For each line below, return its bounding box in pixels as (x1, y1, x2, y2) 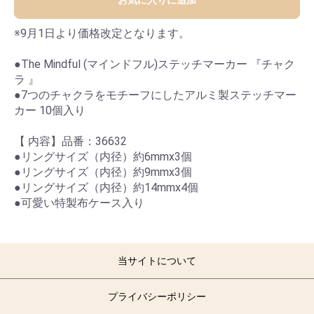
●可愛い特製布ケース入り (14, 196, 144, 210)
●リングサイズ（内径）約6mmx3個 (14, 150, 192, 164)
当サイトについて (118, 255, 196, 267)
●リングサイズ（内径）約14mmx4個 (14, 181, 198, 195)
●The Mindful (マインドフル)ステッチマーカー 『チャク (14, 57, 295, 71)
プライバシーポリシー (108, 291, 206, 303)
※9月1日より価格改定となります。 (14, 27, 190, 41)
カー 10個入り (14, 104, 86, 118)
